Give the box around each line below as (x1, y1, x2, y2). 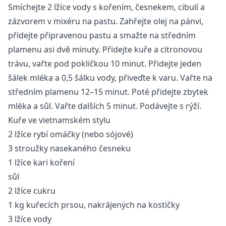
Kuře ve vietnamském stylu (8, 114, 110, 126)
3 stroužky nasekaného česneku (8, 142, 131, 154)
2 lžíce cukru (8, 185, 55, 196)
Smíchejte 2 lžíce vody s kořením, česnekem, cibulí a (8, 1, 205, 13)
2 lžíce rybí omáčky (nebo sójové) (8, 128, 133, 140)
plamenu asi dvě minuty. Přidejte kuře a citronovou (8, 43, 202, 55)
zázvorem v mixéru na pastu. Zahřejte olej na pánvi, (8, 15, 203, 27)
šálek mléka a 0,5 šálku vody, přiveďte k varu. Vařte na (8, 72, 212, 83)
